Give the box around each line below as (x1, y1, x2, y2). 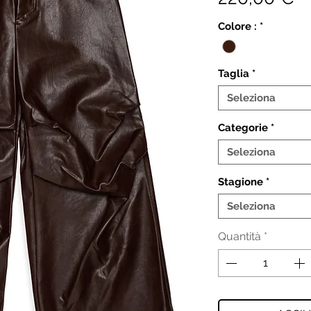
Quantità (218, 230, 261, 244)
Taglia (218, 67, 249, 81)
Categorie (218, 121, 268, 135)
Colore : (218, 20, 257, 33)
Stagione (218, 176, 263, 189)
